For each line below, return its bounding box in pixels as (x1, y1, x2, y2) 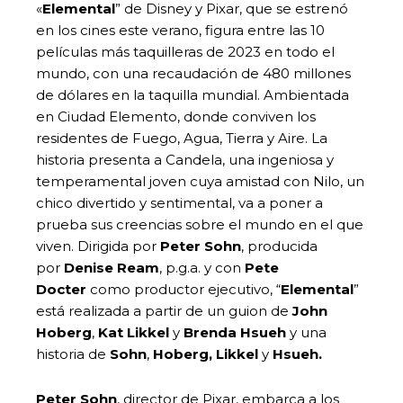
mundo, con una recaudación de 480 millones (36, 64, 351, 82)
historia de (36, 345, 110, 363)
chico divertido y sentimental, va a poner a (36, 193, 323, 211)
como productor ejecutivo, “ (86, 280, 281, 298)
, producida (241, 237, 318, 255)
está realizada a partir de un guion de (36, 301, 292, 319)
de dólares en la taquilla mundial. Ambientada (36, 85, 349, 103)
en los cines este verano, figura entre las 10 (36, 21, 325, 39)
